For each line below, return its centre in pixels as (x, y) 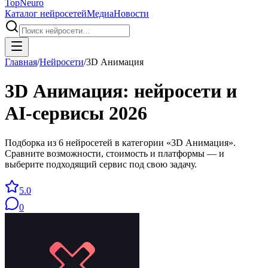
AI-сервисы (57, 113)
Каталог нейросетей (46, 13)
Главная (21, 62)
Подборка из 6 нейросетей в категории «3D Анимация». (120, 142)
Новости (131, 13)
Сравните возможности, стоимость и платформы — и (115, 153)
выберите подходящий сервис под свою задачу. (101, 164)
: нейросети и (180, 91)
